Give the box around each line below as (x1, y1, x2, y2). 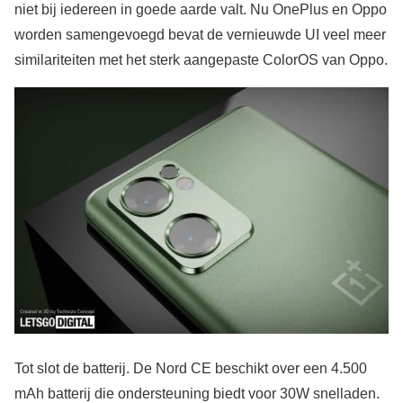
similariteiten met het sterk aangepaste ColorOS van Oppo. (14, 51, 388, 67)
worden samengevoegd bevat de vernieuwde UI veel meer (14, 26, 386, 42)
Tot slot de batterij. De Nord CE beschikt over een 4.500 (14, 361, 367, 377)
